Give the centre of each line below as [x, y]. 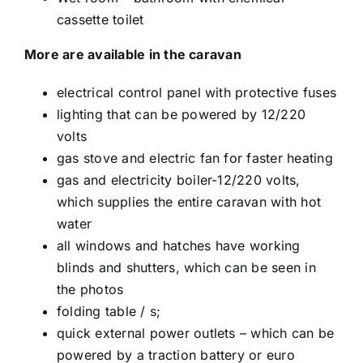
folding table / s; [109, 311]
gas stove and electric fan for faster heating [194, 158]
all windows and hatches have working [178, 246]
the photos [90, 289]
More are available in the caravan [132, 54]
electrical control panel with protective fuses [196, 92]
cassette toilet [100, 19]
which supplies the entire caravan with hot [189, 202]
